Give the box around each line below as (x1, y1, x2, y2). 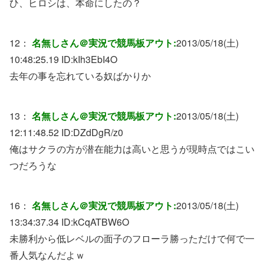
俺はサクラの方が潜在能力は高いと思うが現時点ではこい (9, 141, 255, 156)
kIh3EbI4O (73, 52, 117, 66)
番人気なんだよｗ (9, 247, 85, 262)
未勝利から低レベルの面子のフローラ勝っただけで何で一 (9, 231, 255, 245)
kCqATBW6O (73, 214, 129, 229)
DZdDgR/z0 (73, 125, 123, 139)
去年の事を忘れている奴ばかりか (9, 68, 151, 82)
